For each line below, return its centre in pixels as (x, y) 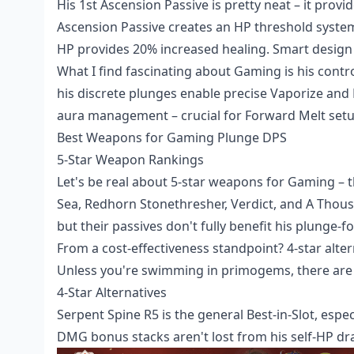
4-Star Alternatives (112, 292)
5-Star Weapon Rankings (130, 159)
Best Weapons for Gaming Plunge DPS (172, 137)
